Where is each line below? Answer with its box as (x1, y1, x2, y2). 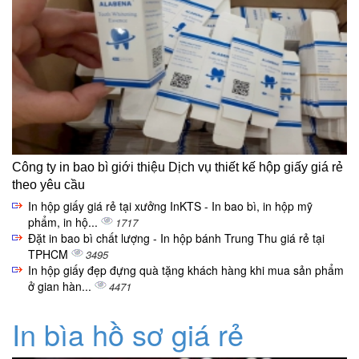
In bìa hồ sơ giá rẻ (12, 313, 244, 355)
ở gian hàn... (28, 278, 95, 295)
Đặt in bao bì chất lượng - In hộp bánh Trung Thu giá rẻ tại (28, 230, 325, 247)
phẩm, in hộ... (28, 214, 101, 231)
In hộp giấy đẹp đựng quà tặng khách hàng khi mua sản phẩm (28, 262, 344, 279)
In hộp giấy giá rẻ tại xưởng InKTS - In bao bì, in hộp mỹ (28, 198, 313, 215)
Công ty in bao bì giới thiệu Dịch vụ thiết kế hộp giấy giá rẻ (12, 160, 343, 175)
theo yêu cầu (12, 178, 85, 192)
